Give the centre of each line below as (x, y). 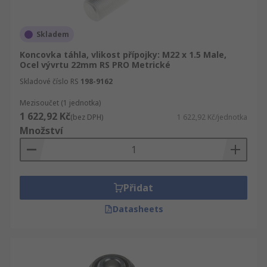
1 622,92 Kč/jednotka (212, 117)
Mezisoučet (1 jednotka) (60, 103)
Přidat (138, 188)
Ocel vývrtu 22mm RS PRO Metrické (95, 65)
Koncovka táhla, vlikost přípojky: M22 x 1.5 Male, (123, 55)
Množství (41, 131)
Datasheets (138, 209)
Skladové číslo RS (49, 81)
